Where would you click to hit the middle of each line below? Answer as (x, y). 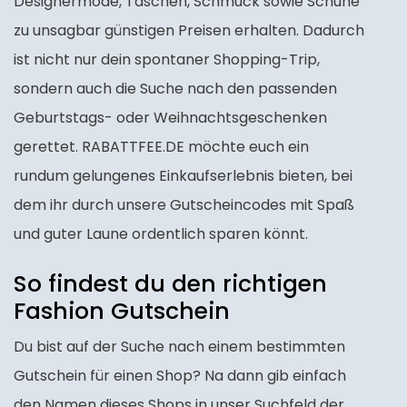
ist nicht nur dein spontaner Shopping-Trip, (167, 60)
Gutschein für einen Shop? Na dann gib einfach (180, 376)
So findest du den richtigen (170, 284)
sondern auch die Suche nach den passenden (175, 89)
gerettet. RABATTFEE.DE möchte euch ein (161, 147)
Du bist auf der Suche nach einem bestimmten (179, 347)
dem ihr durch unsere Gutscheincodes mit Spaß (184, 205)
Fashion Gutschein (122, 312)
